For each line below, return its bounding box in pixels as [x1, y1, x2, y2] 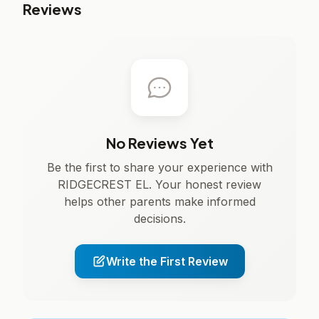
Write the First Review [105, 254, 228, 268]
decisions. [133, 211, 186, 226]
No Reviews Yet [105, 134, 214, 152]
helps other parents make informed [63, 194, 256, 209]
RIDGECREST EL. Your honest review [58, 177, 261, 192]
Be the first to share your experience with [46, 160, 273, 174]
